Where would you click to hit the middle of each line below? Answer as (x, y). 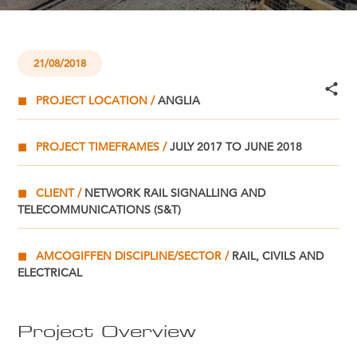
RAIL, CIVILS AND (277, 256)
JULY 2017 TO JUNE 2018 (235, 147)
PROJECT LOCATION (92, 100)
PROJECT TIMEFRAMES (98, 147)
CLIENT (55, 193)
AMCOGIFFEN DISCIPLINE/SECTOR (129, 256)
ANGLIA (178, 100)
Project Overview (107, 331)
